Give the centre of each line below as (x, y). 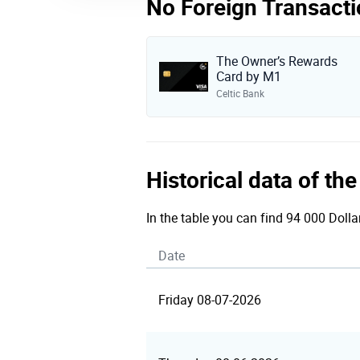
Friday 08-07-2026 (210, 300)
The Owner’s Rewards (276, 61)
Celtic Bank (240, 94)
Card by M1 (248, 77)
